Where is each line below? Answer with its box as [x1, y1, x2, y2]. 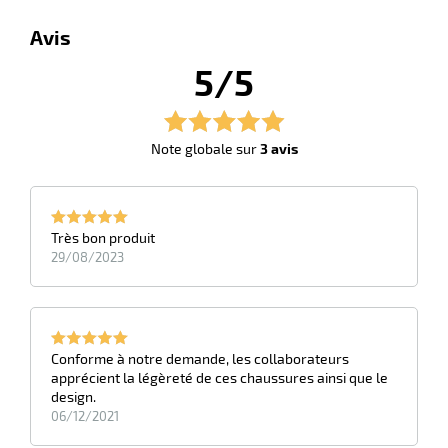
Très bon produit [51, 229, 155, 247]
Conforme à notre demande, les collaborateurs [51, 350, 349, 368]
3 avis [259, 140, 298, 158]
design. [51, 388, 96, 406]
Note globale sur [150, 140, 260, 158]
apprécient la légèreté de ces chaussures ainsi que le [51, 369, 388, 387]
